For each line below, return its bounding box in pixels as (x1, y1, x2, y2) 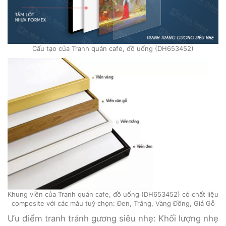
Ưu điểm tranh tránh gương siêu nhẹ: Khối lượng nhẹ (8, 213, 218, 224)
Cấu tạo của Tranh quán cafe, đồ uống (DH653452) (32, 44, 194, 52)
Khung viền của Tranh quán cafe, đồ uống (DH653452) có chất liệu (8, 190, 218, 199)
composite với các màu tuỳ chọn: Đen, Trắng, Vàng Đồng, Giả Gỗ (11, 199, 215, 208)
